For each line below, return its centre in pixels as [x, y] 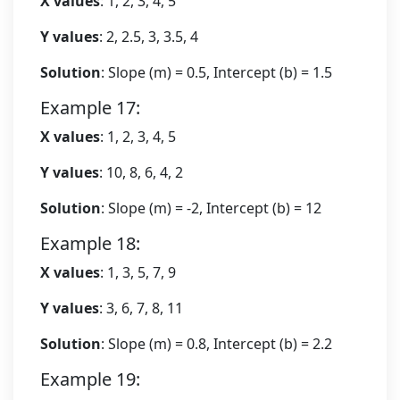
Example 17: [90, 108]
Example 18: [90, 243]
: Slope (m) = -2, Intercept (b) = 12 [211, 208]
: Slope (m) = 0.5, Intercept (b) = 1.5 [217, 72]
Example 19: [90, 379]
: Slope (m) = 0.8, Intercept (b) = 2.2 [217, 344]
